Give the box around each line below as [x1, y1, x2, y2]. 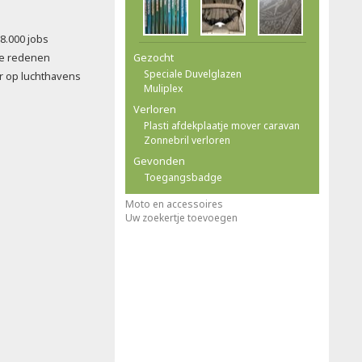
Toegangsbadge [144, 170, 222, 184]
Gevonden [133, 154, 185, 168]
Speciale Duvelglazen [144, 67, 242, 81]
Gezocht [133, 50, 174, 65]
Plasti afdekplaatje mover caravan [144, 119, 300, 133]
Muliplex [144, 82, 183, 95]
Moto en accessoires [125, 197, 223, 211]
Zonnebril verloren [144, 133, 230, 147]
